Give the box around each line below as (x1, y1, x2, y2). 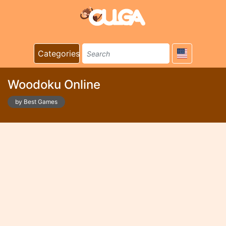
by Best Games (15, 98, 58, 105)
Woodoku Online (8, 77, 100, 92)
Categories (38, 48, 80, 59)
